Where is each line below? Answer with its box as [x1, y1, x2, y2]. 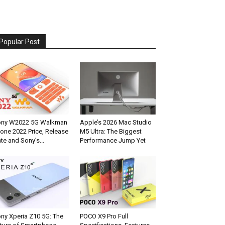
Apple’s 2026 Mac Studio [79, 119, 152, 127]
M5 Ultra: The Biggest [79, 128, 142, 136]
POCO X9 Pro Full [79, 212, 128, 220]
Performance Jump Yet [79, 137, 146, 145]
